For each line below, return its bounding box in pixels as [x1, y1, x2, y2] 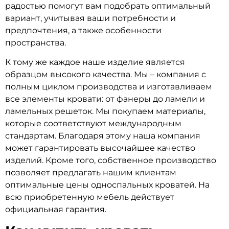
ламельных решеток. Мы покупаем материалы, [5, 106, 205, 116]
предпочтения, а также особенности [5, 25, 162, 35]
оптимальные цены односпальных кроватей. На [5, 179, 210, 190]
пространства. [5, 37, 66, 48]
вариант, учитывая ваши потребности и [5, 13, 176, 23]
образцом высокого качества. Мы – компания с [5, 69, 206, 79]
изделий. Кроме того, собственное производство [5, 155, 216, 165]
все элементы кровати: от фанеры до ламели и [5, 94, 205, 104]
